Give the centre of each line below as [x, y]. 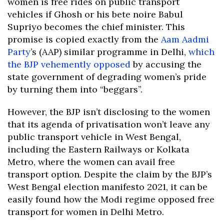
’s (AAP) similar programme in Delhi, [109, 52]
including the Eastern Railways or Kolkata [98, 149]
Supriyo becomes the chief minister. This [96, 27]
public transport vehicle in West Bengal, [94, 137]
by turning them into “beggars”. [75, 89]
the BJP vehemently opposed [69, 64]
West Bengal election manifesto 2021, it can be [107, 187]
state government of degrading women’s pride [107, 77]
